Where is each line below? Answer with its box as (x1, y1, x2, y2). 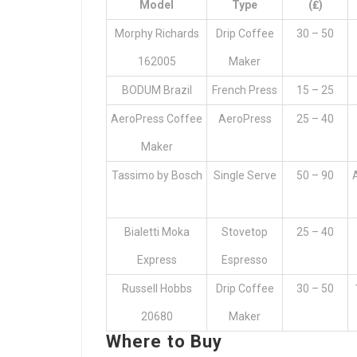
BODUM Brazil (121, 83, 192, 96)
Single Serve (213, 168, 277, 182)
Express (136, 253, 177, 266)
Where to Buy (106, 331, 223, 351)
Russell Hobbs (121, 281, 192, 295)
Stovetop (222, 225, 268, 238)
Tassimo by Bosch (111, 168, 202, 182)
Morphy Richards (114, 26, 199, 40)
